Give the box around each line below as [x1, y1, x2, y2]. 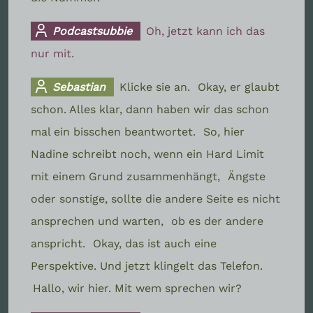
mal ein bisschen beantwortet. [31, 124, 199, 138]
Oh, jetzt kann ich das [146, 24, 265, 38]
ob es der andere [171, 214, 263, 228]
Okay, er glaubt [198, 80, 280, 94]
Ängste [228, 169, 265, 183]
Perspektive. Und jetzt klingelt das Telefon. [31, 259, 263, 272]
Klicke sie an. [119, 80, 194, 94]
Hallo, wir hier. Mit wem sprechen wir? [33, 281, 242, 295]
